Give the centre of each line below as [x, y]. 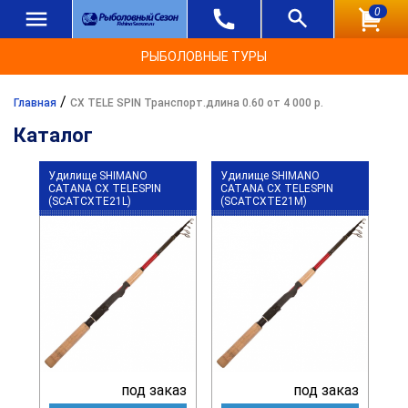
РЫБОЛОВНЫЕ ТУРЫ [204, 56]
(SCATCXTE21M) [263, 201]
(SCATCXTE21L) [89, 201]
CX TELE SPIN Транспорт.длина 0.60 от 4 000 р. [197, 103]
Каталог [53, 135]
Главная [35, 103]
